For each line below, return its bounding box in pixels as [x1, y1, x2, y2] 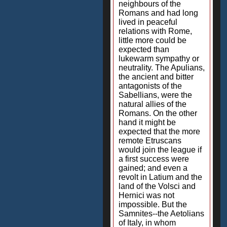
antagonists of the [119, 82, 182, 90]
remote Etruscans [119, 136, 181, 145]
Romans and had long [119, 9, 198, 17]
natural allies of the [119, 100, 186, 108]
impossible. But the [119, 200, 187, 209]
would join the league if [119, 145, 202, 154]
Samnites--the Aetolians [119, 209, 204, 218]
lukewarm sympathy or [119, 54, 199, 63]
